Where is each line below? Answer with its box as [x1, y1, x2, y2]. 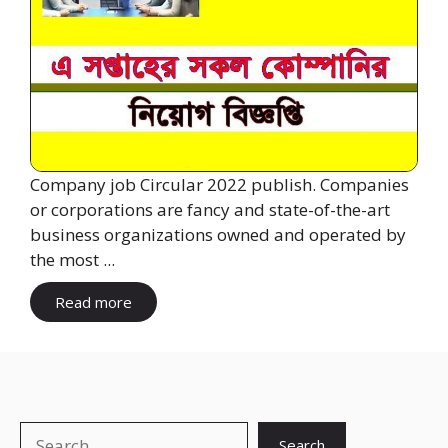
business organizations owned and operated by [30, 222, 406, 246]
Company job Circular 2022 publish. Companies [30, 172, 409, 196]
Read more [55, 291, 132, 312]
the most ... [30, 247, 115, 271]
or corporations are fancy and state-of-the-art [30, 197, 390, 221]
